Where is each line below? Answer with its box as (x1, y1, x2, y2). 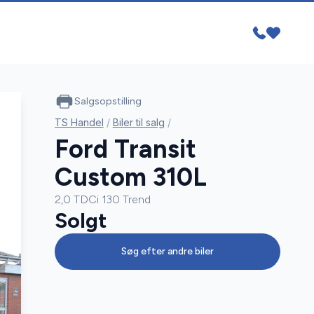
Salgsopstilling (74, 95, 142, 108)
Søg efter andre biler (121, 245, 214, 258)
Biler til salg (112, 116, 165, 129)
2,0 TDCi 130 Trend (54, 193, 151, 207)
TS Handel (54, 116, 104, 129)
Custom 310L (54, 162, 207, 193)
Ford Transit (54, 134, 196, 165)
